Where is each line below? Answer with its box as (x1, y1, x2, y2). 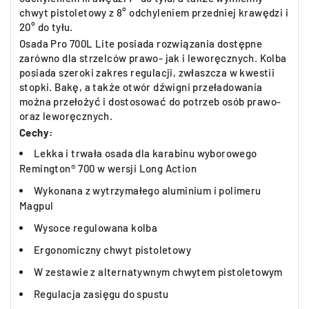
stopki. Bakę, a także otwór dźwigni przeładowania (19, 81, 263, 93)
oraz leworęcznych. (19, 110, 113, 122)
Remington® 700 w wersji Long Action (19, 162, 197, 175)
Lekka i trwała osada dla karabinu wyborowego (34, 147, 257, 159)
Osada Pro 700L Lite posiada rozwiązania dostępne (19, 37, 263, 50)
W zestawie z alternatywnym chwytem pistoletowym (34, 266, 283, 278)
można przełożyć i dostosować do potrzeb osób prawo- (19, 95, 281, 108)
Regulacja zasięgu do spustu (34, 288, 169, 300)
